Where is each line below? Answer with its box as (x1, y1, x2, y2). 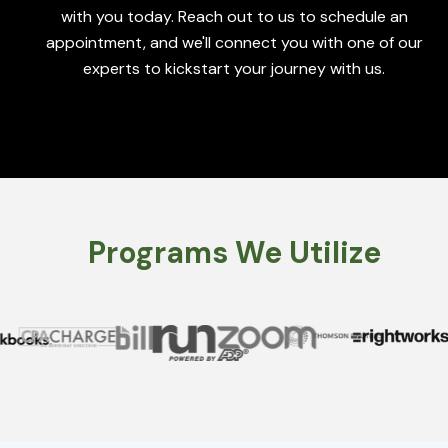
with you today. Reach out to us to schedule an (60, 5, 408, 27)
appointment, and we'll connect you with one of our (45, 31, 423, 53)
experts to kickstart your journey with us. (83, 57, 385, 79)
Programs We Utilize (87, 232, 381, 272)
